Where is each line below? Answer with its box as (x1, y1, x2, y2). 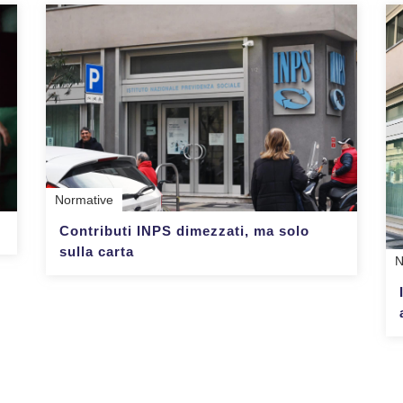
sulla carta (59, 244, 135, 260)
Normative (55, 193, 114, 208)
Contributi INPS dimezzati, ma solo (59, 223, 310, 239)
